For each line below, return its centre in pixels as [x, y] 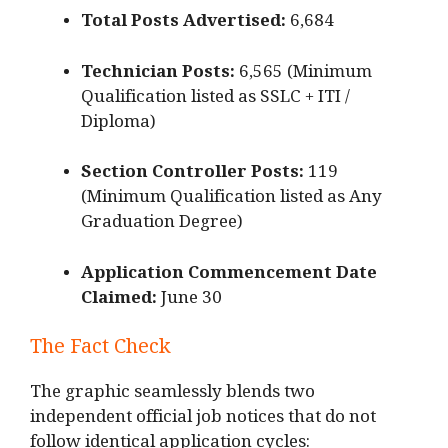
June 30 [189, 301]
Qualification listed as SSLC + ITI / [215, 100]
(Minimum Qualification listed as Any [231, 201]
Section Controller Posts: [192, 176]
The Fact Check [100, 351]
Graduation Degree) [162, 226]
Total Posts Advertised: [183, 25]
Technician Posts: [158, 75]
